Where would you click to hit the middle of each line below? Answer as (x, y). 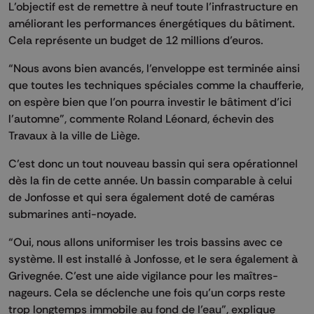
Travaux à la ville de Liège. (75, 135)
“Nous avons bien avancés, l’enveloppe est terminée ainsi (154, 68)
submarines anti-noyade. (74, 213)
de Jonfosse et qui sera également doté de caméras (142, 197)
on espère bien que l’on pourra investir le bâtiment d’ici (150, 101)
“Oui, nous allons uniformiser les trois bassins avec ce (145, 241)
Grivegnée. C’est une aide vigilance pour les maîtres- (143, 275)
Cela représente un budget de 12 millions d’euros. (137, 40)
